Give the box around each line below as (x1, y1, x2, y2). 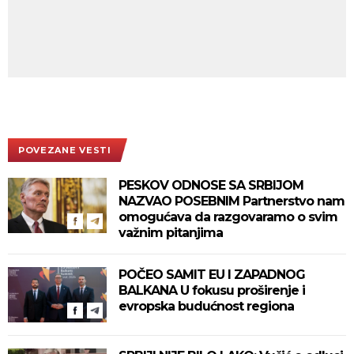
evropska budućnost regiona (119, 298, 294, 314)
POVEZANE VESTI (18, 144, 111, 156)
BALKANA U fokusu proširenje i (119, 282, 305, 298)
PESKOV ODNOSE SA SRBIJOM (119, 177, 303, 193)
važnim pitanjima (119, 224, 223, 240)
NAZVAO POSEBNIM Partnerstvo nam (119, 193, 345, 209)
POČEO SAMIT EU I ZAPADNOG (119, 266, 305, 282)
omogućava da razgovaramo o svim (119, 209, 337, 224)
